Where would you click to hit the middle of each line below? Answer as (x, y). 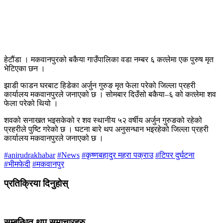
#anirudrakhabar (30, 155)
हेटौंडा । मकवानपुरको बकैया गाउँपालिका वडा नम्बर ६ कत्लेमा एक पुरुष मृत (109, 60)
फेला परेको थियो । (31, 104)
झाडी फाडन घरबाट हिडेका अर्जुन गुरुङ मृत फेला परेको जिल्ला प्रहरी (100, 86)
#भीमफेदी (17, 164)
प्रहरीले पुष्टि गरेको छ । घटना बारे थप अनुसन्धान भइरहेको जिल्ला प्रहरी (106, 129)
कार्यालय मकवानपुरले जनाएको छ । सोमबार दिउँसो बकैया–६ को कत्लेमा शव (110, 95)
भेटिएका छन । (25, 69)
